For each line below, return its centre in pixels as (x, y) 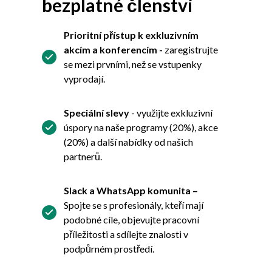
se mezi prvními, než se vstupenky (132, 64)
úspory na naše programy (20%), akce (141, 127)
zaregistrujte (191, 49)
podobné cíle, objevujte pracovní (131, 219)
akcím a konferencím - (114, 49)
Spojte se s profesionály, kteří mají (133, 205)
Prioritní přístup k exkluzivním (131, 35)
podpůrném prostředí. (109, 249)
